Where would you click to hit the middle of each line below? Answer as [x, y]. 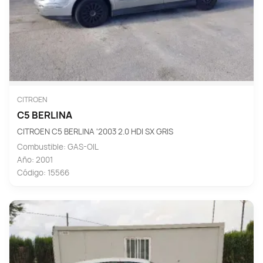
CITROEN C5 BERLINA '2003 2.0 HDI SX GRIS [95, 132]
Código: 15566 [43, 172]
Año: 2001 [35, 159]
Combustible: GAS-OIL [58, 146]
